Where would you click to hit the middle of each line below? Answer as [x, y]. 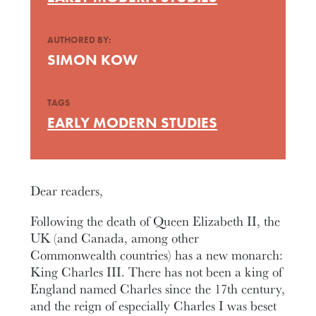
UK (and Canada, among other [115, 237]
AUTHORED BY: [80, 40]
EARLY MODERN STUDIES [133, 122]
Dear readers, [67, 190]
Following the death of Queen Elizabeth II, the [156, 220]
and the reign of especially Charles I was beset [154, 305]
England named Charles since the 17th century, [158, 288]
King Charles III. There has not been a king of [157, 271]
